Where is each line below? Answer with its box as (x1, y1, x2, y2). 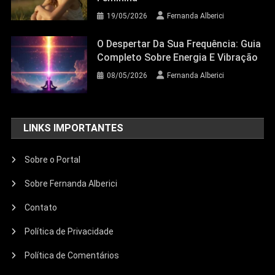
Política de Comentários (25, 250, 120, 260)
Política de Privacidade (25, 226, 114, 236)
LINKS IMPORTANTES (23, 122, 124, 134)
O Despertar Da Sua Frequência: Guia (97, 38, 261, 50)
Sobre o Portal (25, 154, 81, 165)
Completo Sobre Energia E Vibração (97, 52, 258, 64)
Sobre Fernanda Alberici (25, 178, 118, 188)
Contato (25, 202, 58, 212)
